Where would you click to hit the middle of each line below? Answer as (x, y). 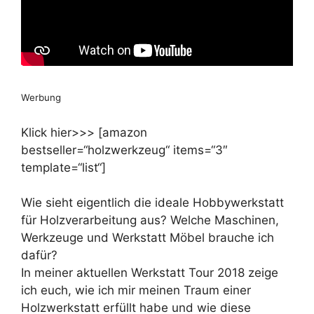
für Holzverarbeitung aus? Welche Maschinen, (150, 220)
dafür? (39, 255)
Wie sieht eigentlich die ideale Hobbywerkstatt (152, 203)
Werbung (41, 97)
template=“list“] (63, 167)
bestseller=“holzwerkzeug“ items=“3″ (124, 150)
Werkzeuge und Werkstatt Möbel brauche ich (148, 238)
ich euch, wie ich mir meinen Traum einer (136, 290)
